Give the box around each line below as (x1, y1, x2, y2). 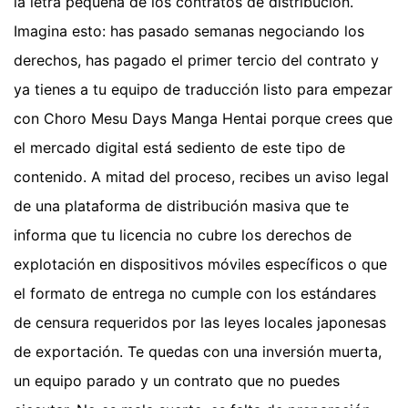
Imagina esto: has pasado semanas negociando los (14, 22, 364, 41)
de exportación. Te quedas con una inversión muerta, (14, 342, 382, 362)
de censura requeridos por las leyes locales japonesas (14, 313, 386, 332)
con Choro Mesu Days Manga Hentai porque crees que (14, 109, 393, 128)
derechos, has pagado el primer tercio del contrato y (14, 51, 379, 70)
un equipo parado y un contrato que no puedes (14, 372, 340, 391)
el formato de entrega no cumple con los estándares (14, 284, 376, 303)
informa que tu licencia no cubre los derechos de (14, 226, 352, 245)
